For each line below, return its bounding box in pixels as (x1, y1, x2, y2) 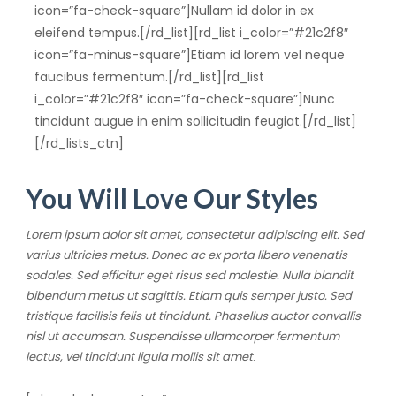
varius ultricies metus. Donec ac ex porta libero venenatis (25, 247, 347, 264)
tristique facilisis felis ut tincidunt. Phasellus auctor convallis (25, 308, 361, 325)
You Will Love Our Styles (25, 182, 318, 215)
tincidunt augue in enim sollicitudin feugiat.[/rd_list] (34, 112, 356, 131)
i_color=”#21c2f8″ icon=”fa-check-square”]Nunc (34, 90, 335, 109)
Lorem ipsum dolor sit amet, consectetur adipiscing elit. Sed (25, 226, 364, 244)
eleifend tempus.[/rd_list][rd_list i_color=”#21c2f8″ (34, 24, 348, 42)
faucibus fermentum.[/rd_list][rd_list (34, 68, 264, 87)
